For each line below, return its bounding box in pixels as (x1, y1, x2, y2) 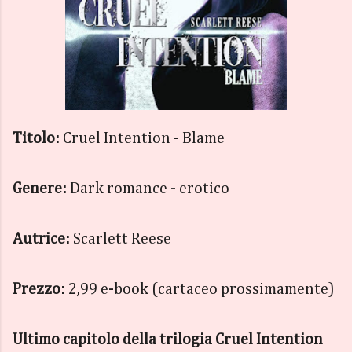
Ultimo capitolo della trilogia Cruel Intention (13, 331, 323, 347)
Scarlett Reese (70, 230, 171, 247)
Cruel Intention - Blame (60, 130, 225, 146)
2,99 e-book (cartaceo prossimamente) (65, 280, 335, 297)
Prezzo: (13, 280, 65, 297)
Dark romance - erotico (70, 180, 229, 196)
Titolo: (13, 130, 60, 146)
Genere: (13, 180, 70, 196)
